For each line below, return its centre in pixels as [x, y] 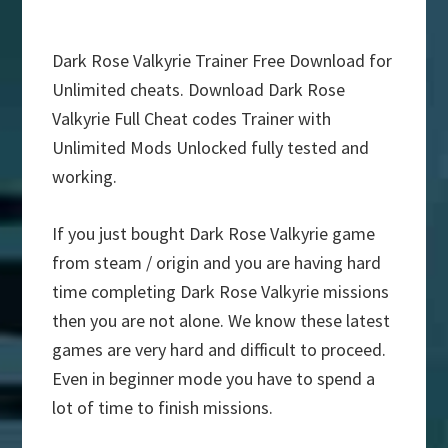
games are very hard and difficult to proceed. [219, 350]
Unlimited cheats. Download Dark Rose [199, 90]
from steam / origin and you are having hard [217, 263]
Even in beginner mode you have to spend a [214, 379]
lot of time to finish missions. [163, 408]
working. [85, 177]
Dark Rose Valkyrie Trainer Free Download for [222, 61]
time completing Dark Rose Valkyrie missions [221, 292]
